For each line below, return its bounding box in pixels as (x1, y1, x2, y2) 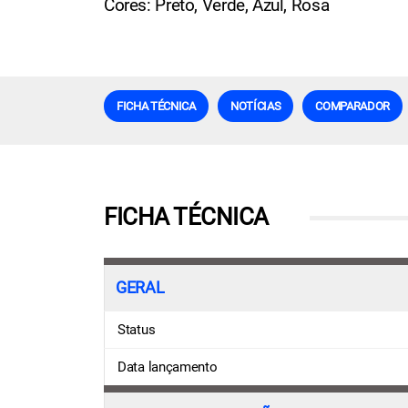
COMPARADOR (315, 98, 391, 113)
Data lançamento (117, 358, 218, 375)
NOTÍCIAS (229, 98, 281, 113)
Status (117, 321, 156, 338)
